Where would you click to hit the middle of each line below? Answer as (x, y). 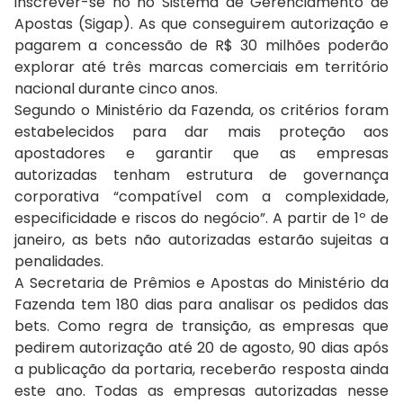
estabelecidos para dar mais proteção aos (201, 132)
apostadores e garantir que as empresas (201, 154)
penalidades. (59, 262)
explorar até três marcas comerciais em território (201, 67)
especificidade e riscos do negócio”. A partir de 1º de (201, 219)
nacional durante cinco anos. (116, 89)
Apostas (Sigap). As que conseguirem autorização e (201, 24)
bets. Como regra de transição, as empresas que (201, 327)
